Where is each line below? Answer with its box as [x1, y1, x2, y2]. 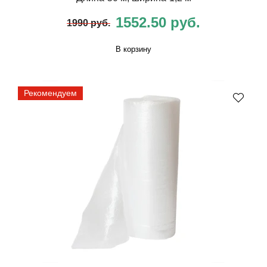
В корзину [116, 45, 151, 54]
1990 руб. [67, 18, 110, 29]
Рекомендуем [24, 88, 77, 98]
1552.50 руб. [116, 14, 200, 30]
